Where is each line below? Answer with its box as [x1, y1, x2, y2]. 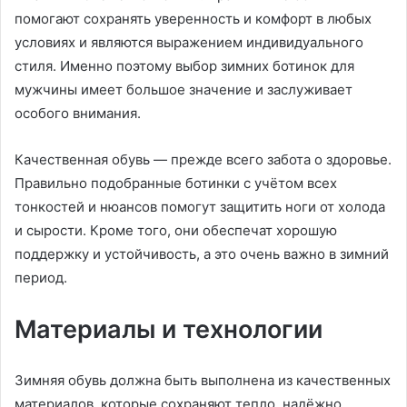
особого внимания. [15, 104, 141, 122]
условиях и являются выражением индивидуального [15, 34, 363, 51]
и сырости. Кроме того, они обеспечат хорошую [15, 222, 337, 239]
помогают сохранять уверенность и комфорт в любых [15, 10, 372, 27]
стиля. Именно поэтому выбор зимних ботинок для [15, 57, 354, 74]
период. [15, 269, 67, 286]
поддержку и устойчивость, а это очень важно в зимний [15, 245, 389, 263]
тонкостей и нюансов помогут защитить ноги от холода [15, 198, 385, 215]
